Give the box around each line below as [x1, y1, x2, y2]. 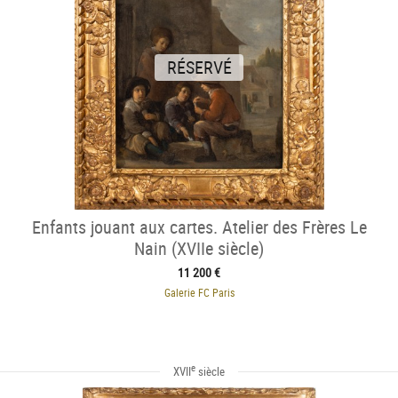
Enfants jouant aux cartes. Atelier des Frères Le [31, 215, 367, 240]
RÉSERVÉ [166, 55, 232, 80]
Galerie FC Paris [163, 285, 235, 300]
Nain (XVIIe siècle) [134, 236, 264, 261]
